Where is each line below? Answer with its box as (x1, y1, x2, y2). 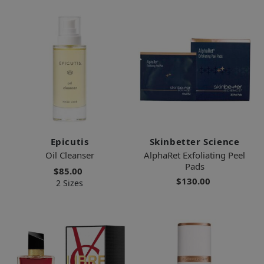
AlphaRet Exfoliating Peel (144, 148, 245, 161)
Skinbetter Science (149, 135, 240, 147)
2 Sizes (56, 177, 83, 189)
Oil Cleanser (45, 148, 94, 161)
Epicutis (50, 135, 89, 147)
